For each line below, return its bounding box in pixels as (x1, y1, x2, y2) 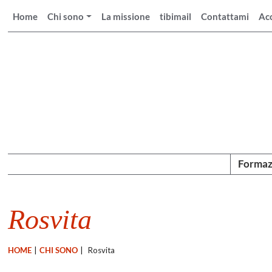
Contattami (201, 11, 250, 22)
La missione (101, 11, 151, 22)
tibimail (160, 11, 192, 22)
